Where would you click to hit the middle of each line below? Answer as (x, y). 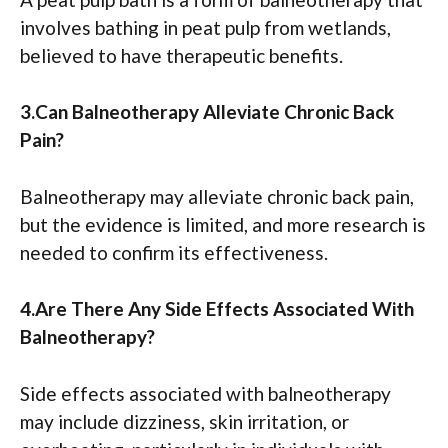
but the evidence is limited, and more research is (223, 224)
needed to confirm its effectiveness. (174, 252)
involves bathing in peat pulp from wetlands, (205, 27)
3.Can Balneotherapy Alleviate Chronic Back (207, 112)
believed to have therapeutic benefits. (181, 55)
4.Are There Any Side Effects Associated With (217, 309)
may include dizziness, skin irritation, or (184, 421)
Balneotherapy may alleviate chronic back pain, (217, 196)
